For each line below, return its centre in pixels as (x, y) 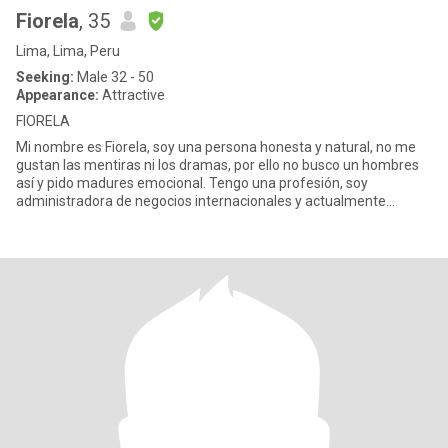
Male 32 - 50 (114, 77)
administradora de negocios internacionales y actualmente (201, 201)
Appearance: (57, 95)
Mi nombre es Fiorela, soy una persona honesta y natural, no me (216, 147)
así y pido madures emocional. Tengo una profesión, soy (192, 183)
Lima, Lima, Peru (68, 51)
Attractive (132, 95)
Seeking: (45, 77)
